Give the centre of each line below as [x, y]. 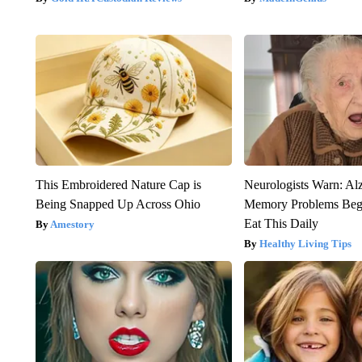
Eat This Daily [282, 224]
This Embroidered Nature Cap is [118, 185]
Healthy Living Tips [306, 244]
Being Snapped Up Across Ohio [118, 204]
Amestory [72, 225]
